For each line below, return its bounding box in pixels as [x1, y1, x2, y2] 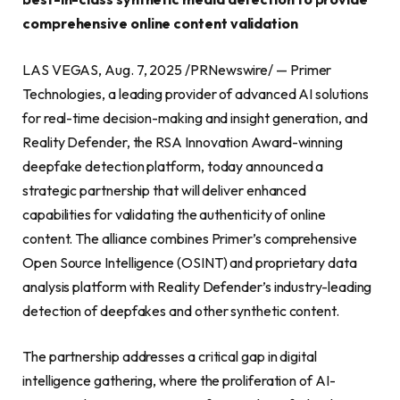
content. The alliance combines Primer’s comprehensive [22, 229, 357, 247]
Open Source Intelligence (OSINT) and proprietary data [22, 253, 357, 271]
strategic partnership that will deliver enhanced [22, 180, 307, 199]
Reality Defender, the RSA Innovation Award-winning [22, 132, 344, 151]
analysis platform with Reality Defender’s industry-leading [22, 277, 372, 296]
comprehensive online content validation [22, 14, 298, 32]
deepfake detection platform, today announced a [22, 156, 324, 175]
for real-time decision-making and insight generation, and [22, 108, 368, 127]
